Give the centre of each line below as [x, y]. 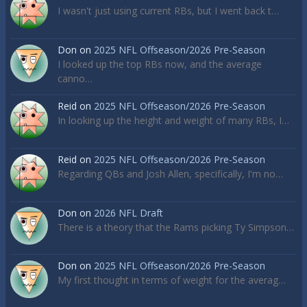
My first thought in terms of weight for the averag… [172, 280]
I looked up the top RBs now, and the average [160, 64]
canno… [75, 79]
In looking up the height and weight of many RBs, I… [173, 121]
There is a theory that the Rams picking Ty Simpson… [176, 227]
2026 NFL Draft [128, 212]
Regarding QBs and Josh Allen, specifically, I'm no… [170, 173]
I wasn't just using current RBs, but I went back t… [168, 11]
